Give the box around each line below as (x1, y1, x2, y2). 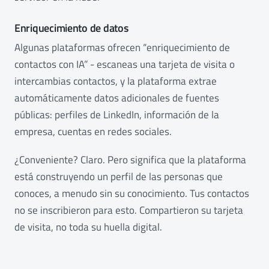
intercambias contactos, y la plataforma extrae (14, 73, 217, 89)
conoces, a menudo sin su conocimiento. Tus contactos (14, 185, 249, 201)
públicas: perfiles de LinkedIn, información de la (14, 106, 219, 122)
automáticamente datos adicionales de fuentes (14, 89, 219, 106)
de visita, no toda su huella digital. (14, 219, 162, 235)
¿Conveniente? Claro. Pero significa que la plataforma (14, 151, 246, 168)
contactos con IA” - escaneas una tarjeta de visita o (14, 56, 235, 72)
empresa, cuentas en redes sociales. (14, 123, 172, 139)
